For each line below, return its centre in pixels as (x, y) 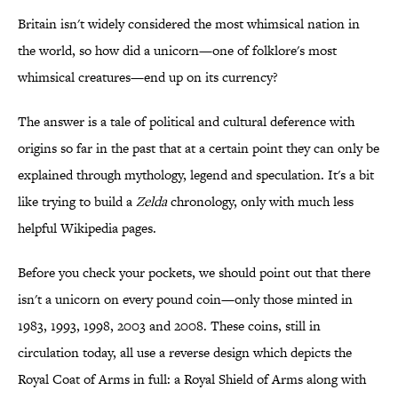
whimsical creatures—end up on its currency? (148, 77)
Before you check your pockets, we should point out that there (194, 273)
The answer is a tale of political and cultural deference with (186, 122)
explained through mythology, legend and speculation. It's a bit (196, 175)
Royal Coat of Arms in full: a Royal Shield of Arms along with (192, 379)
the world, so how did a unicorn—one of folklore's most (177, 51)
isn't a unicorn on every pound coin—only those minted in (185, 299)
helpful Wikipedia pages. (87, 228)
